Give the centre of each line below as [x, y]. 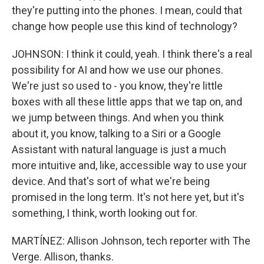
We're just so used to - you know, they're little [117, 86]
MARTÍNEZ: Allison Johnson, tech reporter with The [131, 241]
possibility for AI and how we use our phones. [118, 70]
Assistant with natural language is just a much [119, 149]
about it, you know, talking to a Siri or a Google [116, 133]
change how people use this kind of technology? [125, 26]
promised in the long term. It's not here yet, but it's [128, 197]
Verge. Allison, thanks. [63, 257]
